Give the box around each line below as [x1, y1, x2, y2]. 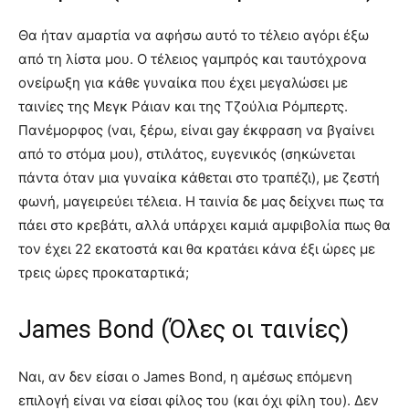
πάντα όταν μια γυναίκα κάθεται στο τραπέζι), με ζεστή [18, 168, 380, 186]
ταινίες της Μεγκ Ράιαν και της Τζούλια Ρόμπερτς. [18, 97, 348, 115]
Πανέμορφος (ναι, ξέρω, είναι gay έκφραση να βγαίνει [18, 121, 374, 139]
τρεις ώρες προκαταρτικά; [18, 263, 189, 281]
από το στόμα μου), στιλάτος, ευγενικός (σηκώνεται [18, 144, 355, 163]
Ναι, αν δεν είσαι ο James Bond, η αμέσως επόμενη [18, 367, 352, 385]
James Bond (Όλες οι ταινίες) [18, 314, 349, 344]
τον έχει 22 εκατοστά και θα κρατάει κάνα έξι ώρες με [18, 239, 375, 257]
